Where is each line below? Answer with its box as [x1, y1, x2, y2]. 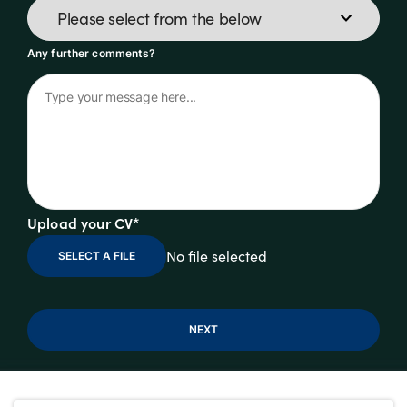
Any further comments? [27, 45, 156, 61]
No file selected [166, 245, 267, 265]
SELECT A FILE [58, 247, 135, 263]
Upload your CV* [27, 212, 141, 233]
